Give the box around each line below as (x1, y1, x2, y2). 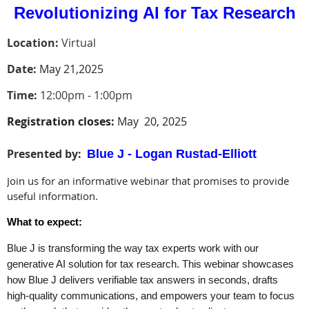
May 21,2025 (39, 61, 103, 77)
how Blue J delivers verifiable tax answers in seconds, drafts (7, 274, 278, 286)
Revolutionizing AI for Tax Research (13, 3, 296, 22)
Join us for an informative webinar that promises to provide (7, 174, 289, 188)
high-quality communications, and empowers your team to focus (7, 290, 295, 301)
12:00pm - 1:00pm (40, 88, 132, 103)
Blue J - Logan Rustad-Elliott (87, 147, 257, 161)
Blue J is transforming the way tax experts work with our (7, 242, 259, 254)
